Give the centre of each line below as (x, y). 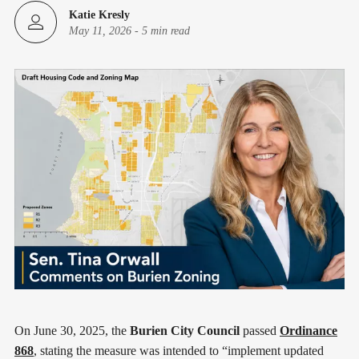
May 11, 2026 (100, 30)
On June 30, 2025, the (72, 330)
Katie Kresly (99, 14)
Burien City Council (185, 330)
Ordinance (309, 330)
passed (260, 330)
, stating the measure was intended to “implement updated (179, 350)
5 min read (166, 30)
